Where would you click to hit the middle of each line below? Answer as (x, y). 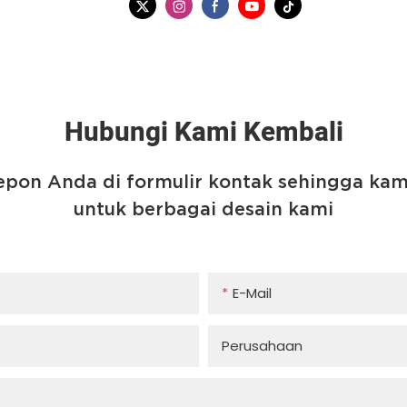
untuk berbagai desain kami (203, 209)
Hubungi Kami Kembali (203, 132)
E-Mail (252, 293)
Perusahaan (262, 346)
